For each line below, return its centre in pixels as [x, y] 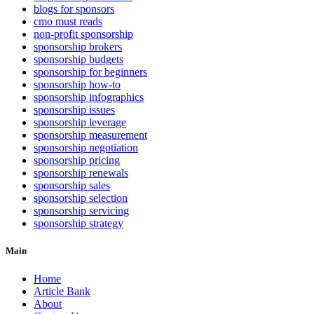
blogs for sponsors [74, 9]
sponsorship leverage [80, 123]
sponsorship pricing [77, 161]
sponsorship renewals [81, 173]
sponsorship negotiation [86, 148]
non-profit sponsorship [83, 34]
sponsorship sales [72, 186]
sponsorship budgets [78, 60]
